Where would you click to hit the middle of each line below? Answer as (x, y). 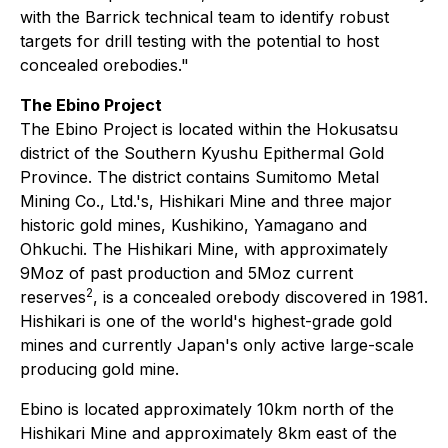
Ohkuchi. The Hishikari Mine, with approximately (204, 249)
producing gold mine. (99, 369)
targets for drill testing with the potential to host (199, 41)
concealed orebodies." (104, 65)
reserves (53, 297)
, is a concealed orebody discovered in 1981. (260, 297)
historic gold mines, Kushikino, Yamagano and (193, 225)
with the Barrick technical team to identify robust (204, 17)
